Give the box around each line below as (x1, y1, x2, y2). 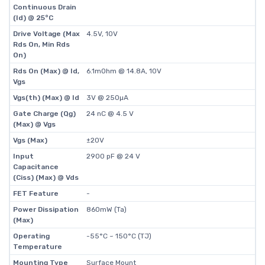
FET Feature (12, 189, 59, 198)
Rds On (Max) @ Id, (12, 67, 79, 75)
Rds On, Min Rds (12, 40, 70, 49)
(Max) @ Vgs (12, 120, 56, 128)
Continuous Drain (12, 3, 76, 11)
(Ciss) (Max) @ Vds (12, 173, 79, 182)
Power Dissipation (12, 205, 79, 214)
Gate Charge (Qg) (12, 109, 76, 118)
